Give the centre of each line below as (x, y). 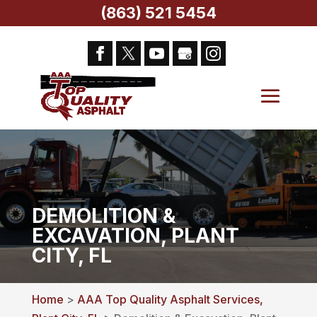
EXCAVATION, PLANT (135, 236)
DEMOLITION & (103, 216)
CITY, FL (71, 255)
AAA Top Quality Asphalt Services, (170, 299)
